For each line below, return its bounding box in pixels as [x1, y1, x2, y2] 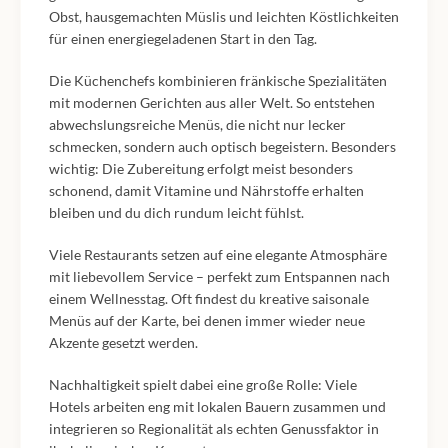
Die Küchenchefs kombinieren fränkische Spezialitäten [49, 72, 387, 90]
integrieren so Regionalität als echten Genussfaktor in [49, 420, 379, 438]
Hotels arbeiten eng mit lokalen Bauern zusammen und [49, 398, 386, 416]
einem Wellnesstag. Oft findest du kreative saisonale [49, 290, 369, 308]
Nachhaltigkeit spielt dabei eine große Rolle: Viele [49, 376, 357, 394]
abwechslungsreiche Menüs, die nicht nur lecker [49, 116, 346, 134]
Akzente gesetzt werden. [49, 334, 198, 352]
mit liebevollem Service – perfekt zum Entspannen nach [49, 268, 390, 286]
